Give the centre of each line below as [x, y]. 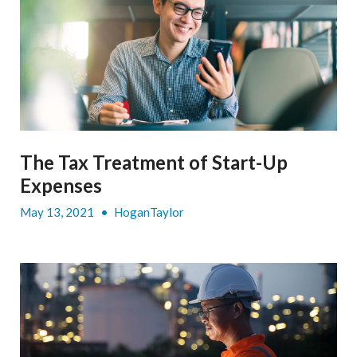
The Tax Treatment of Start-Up [154, 162]
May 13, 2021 [58, 212]
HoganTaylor [149, 212]
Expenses [61, 185]
